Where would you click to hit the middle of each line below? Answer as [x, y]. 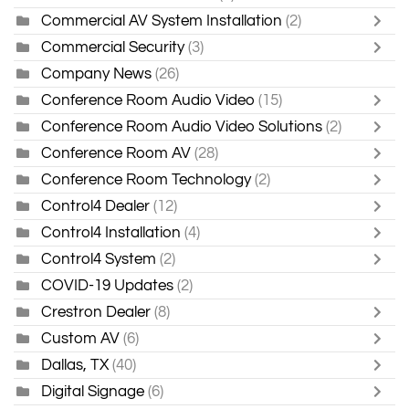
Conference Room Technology [146, 180]
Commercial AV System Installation [163, 21]
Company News [96, 74]
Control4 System [99, 259]
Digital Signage [93, 392]
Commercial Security [113, 47]
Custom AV [80, 339]
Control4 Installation [111, 233]
